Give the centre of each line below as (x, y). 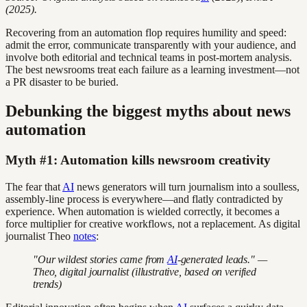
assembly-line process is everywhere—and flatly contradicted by (144, 199)
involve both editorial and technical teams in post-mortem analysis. (149, 58)
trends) (47, 284)
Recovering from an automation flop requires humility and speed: (146, 33)
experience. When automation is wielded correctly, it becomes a (143, 211)
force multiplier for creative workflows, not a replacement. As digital (153, 223)
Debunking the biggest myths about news (148, 111)
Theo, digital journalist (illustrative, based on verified (145, 271)
